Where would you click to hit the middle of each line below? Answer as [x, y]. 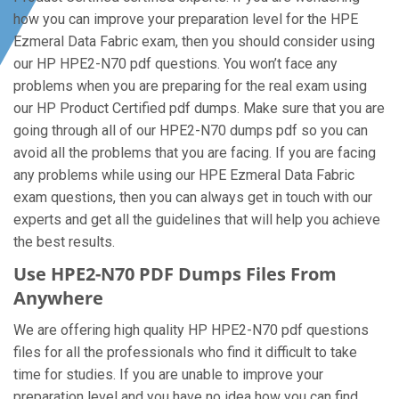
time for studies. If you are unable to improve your [168, 375]
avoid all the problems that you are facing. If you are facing [195, 153]
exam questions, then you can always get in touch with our [193, 197]
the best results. [64, 242]
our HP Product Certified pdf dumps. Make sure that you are [199, 108]
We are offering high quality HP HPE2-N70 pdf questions [191, 330]
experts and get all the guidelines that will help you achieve [197, 220]
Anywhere [58, 298]
